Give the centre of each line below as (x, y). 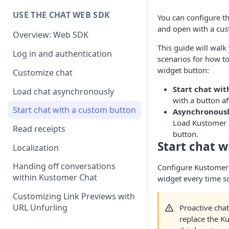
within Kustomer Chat (55, 178)
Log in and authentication (62, 54)
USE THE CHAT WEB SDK (62, 15)
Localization (36, 147)
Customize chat (43, 72)
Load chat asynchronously (63, 91)
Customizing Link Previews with (74, 197)
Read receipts (39, 129)
